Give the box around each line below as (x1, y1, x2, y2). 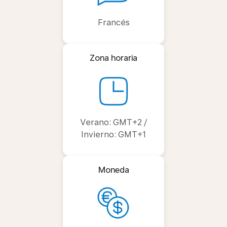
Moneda (98, 165, 129, 175)
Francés (97, 18, 130, 27)
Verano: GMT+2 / (80, 118, 147, 127)
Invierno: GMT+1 (81, 130, 146, 139)
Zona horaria (90, 53, 137, 63)
